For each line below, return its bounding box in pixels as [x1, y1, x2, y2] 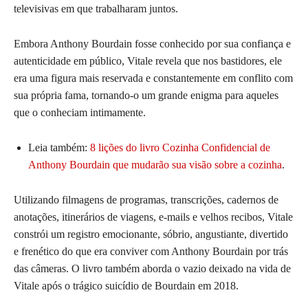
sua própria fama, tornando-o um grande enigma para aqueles [14, 89, 278, 102]
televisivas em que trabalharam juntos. [14, 3, 178, 15]
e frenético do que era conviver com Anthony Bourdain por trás [14, 245, 288, 258]
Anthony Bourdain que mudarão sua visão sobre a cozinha [28, 159, 282, 171]
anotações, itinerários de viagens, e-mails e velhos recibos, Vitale [14, 211, 293, 223]
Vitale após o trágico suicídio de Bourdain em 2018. [14, 280, 239, 292]
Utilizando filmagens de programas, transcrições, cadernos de [14, 194, 278, 206]
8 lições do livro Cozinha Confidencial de [90, 142, 270, 154]
